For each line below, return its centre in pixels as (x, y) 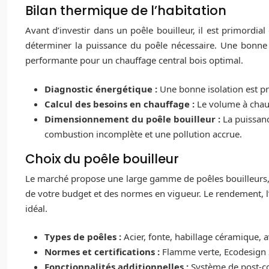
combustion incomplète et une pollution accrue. (143, 134)
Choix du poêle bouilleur (102, 159)
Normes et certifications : (103, 252)
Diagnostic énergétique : (102, 89)
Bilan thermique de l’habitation (126, 11)
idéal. (36, 208)
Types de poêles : (84, 237)
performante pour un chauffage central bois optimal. (134, 60)
